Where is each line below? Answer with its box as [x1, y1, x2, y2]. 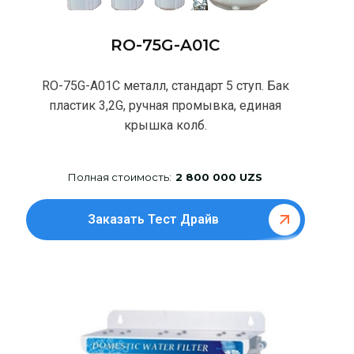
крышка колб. [123, 118, 207, 134]
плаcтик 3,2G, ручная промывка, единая [49, 98, 282, 114]
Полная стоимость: [68, 171, 172, 184]
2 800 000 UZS [175, 171, 263, 184]
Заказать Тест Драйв [87, 212, 219, 228]
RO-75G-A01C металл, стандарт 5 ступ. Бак [41, 78, 289, 94]
